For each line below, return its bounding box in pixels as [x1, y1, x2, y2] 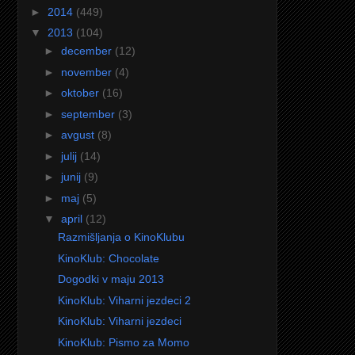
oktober [60, 86, 102, 100]
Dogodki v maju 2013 [57, 273, 164, 286]
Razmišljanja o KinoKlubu [57, 231, 185, 244]
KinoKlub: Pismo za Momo [57, 335, 189, 349]
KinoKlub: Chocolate [57, 251, 159, 265]
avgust [60, 128, 97, 142]
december [60, 44, 115, 58]
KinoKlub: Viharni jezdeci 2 [57, 293, 191, 307]
